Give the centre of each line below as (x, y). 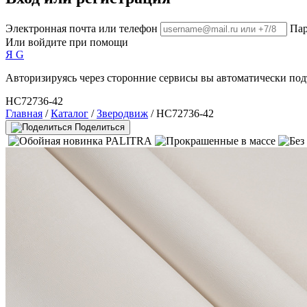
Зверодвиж (122, 113)
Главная (24, 113)
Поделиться (100, 127)
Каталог (70, 113)
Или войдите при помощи (67, 42)
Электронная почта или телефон (82, 28)
